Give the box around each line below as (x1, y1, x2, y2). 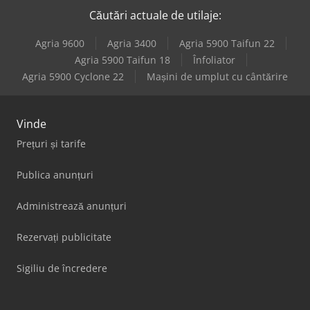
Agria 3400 (107, 37, 156, 51)
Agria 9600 (35, 37, 84, 51)
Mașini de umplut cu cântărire (147, 70, 288, 84)
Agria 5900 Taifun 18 (74, 53, 170, 67)
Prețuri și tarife (17, 137, 86, 151)
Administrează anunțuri (17, 199, 127, 213)
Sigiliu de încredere (17, 262, 107, 275)
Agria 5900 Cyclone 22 (22, 70, 124, 84)
